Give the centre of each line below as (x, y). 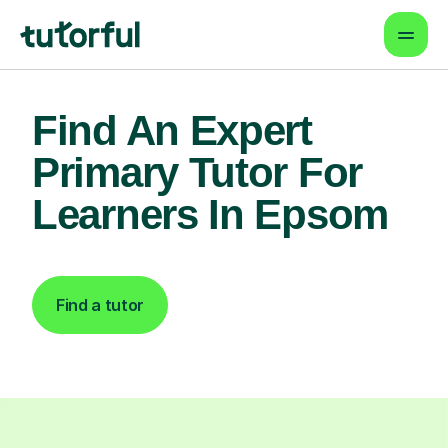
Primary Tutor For (197, 172)
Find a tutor (100, 305)
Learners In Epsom (210, 214)
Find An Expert (172, 130)
